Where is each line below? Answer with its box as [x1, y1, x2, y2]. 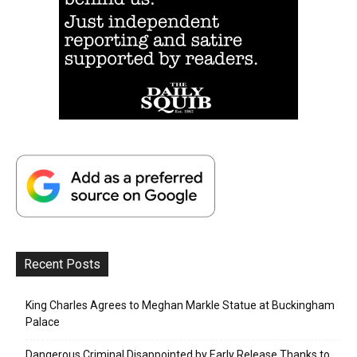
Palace [25, 315, 60, 328]
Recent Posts [24, 256, 100, 272]
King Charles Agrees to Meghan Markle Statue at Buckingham [25, 298, 335, 312]
